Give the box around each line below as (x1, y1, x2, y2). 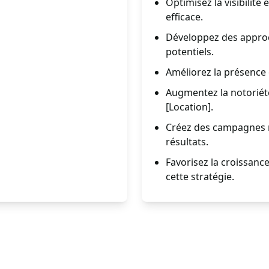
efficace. (166, 10, 203, 23)
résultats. (166, 135, 208, 148)
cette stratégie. (166, 170, 234, 183)
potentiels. (166, 45, 214, 58)
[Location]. (166, 100, 213, 113)
